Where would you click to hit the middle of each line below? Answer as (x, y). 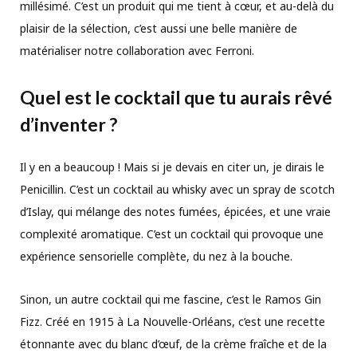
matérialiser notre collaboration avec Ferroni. (137, 50)
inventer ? (76, 125)
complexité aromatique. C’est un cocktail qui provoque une (172, 234)
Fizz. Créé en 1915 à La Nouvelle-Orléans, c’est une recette (173, 322)
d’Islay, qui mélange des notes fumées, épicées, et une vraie (175, 212)
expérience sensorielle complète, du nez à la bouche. (156, 257)
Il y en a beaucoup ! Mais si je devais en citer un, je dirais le (172, 167)
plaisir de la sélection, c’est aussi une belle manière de (159, 28)
